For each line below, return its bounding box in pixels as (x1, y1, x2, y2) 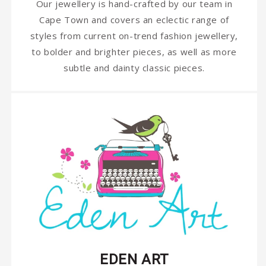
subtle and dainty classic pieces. (64, 61, 205, 74)
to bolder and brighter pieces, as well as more (31, 45, 237, 58)
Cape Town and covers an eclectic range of (39, 13, 229, 26)
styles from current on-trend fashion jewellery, (30, 29, 239, 42)
